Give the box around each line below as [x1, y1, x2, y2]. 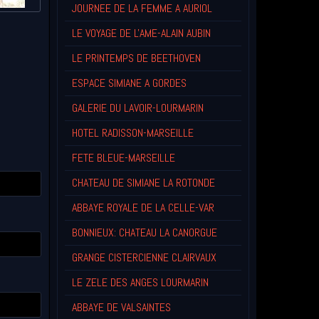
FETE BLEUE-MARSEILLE [71, 150, 175, 166]
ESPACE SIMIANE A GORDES [71, 75, 187, 91]
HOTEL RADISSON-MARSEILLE [71, 125, 194, 141]
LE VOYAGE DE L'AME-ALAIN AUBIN [71, 26, 211, 41]
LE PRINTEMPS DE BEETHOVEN [71, 51, 201, 66]
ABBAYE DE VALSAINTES [71, 300, 171, 315]
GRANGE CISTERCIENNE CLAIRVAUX [71, 250, 216, 266]
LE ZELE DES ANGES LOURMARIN [71, 275, 209, 291]
